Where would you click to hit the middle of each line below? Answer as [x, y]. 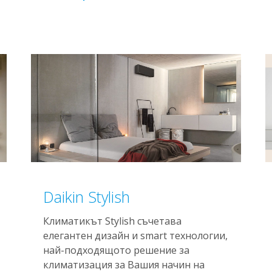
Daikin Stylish [86, 197]
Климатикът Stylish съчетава [112, 221]
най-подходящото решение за [116, 250]
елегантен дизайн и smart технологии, [135, 236]
